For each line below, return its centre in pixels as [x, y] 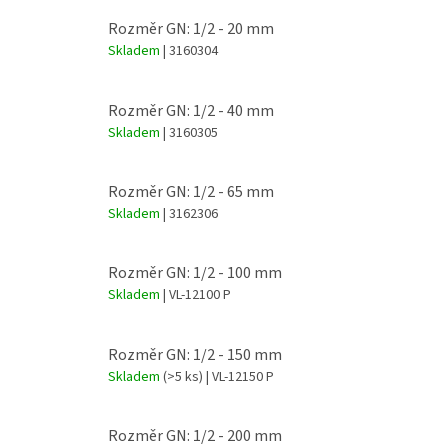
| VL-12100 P [197, 295]
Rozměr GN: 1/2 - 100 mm [195, 273]
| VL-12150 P [238, 376]
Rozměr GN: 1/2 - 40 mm [191, 110]
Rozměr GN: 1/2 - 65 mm [191, 192]
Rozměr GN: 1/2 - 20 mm [191, 29]
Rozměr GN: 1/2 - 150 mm [195, 354]
